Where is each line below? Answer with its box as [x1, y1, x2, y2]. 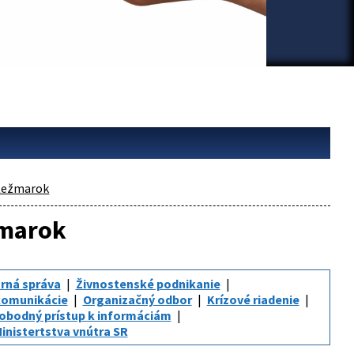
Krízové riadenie [206, 292, 299, 307]
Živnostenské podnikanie [75, 276, 220, 292]
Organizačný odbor [82, 292, 192, 307]
